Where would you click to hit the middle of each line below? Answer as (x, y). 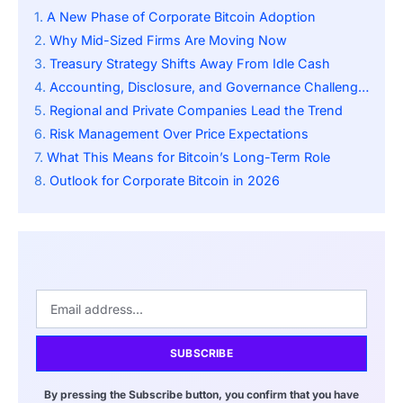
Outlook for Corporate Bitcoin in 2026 (165, 181)
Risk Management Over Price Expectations (179, 134)
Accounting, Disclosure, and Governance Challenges (204, 87)
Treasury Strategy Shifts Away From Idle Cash (190, 64)
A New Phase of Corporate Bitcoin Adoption (181, 17)
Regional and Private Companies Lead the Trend (196, 111)
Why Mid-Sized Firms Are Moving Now (168, 40)
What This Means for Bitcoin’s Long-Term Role (188, 157)
